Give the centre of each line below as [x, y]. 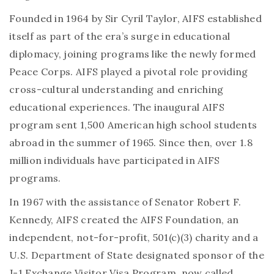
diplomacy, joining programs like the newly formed [133, 54]
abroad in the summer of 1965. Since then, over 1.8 [131, 142]
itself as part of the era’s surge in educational [120, 36]
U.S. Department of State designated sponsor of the [137, 255]
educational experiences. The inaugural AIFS [117, 107]
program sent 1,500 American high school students [133, 124]
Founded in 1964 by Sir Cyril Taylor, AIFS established [135, 18]
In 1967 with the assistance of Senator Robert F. [125, 202]
